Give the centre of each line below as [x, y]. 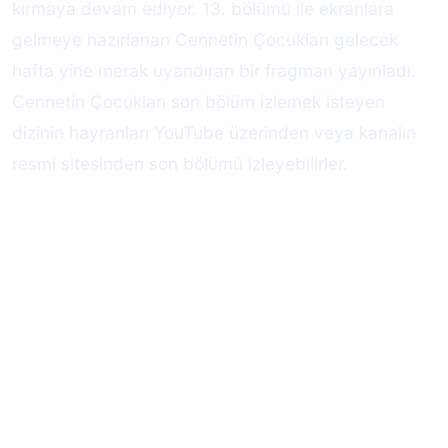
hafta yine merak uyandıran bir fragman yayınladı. [214, 70]
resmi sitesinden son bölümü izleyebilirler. [180, 163]
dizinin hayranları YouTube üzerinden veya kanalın [214, 132]
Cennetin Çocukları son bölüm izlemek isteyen [198, 101]
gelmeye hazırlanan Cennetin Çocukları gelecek [205, 39]
